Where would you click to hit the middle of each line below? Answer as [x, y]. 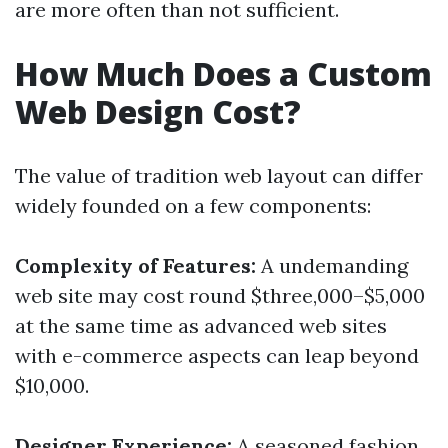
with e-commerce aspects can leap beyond [217, 355]
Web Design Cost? [158, 111]
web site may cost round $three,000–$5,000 [220, 295]
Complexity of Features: [135, 265]
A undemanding [332, 265]
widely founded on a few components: [193, 205]
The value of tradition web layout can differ [219, 175]
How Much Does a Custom [223, 73]
